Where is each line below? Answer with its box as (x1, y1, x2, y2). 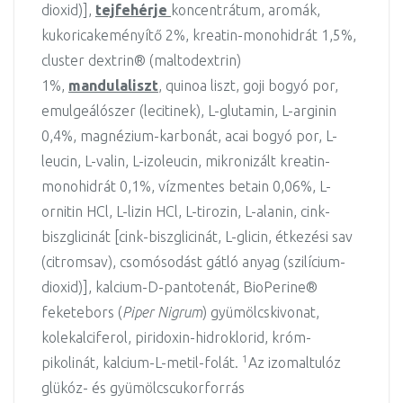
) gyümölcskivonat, (202, 304, 319, 320)
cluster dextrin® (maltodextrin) (41, 52, 241, 68)
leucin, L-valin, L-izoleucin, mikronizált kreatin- (41, 153, 330, 169)
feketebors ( (41, 304, 122, 320)
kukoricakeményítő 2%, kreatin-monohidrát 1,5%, (41, 27, 356, 43)
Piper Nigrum (122, 304, 202, 320)
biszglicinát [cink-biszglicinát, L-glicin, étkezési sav (41, 228, 353, 245)
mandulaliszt (68, 77, 158, 94)
